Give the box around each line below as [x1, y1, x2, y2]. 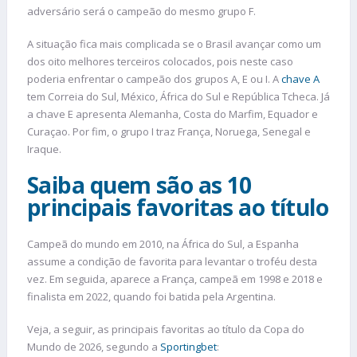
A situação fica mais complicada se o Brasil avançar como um [27, 37, 321, 52]
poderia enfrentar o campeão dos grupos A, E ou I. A [27, 72, 281, 87]
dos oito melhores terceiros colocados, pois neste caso [27, 54, 293, 69]
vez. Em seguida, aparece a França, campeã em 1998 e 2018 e [27, 271, 323, 286]
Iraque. [27, 142, 61, 157]
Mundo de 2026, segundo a [27, 339, 160, 355]
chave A [281, 72, 320, 87]
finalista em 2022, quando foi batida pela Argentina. [27, 288, 276, 304]
